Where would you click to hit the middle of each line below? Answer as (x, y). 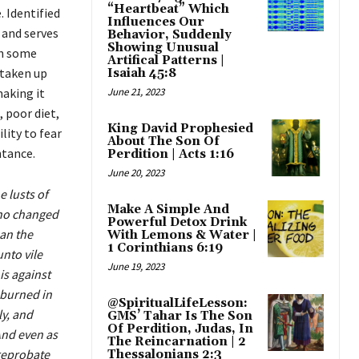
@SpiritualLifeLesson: (177, 304)
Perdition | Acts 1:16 (171, 155)
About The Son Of (163, 142)
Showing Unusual (163, 48)
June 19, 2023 (136, 267)
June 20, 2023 (136, 173)
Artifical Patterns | (166, 61)
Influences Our (156, 22)
